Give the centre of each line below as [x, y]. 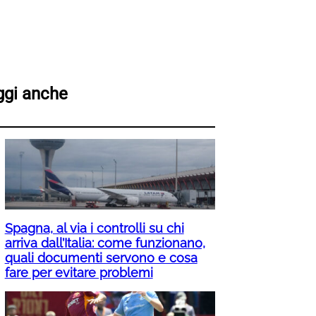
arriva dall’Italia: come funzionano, [105, 243]
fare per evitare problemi [79, 273]
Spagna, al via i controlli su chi [94, 229]
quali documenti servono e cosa [101, 258]
